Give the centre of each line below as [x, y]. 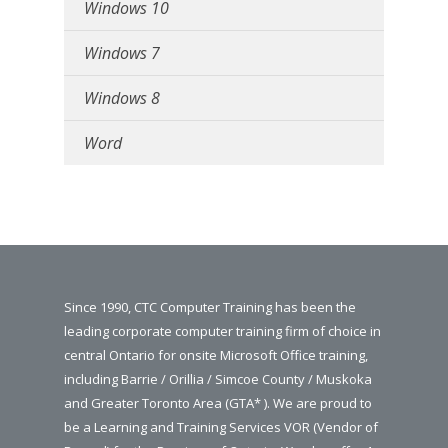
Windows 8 [122, 97]
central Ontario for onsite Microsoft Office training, [216, 354]
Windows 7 [122, 52]
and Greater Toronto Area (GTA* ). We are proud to [218, 402]
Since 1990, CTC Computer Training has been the [210, 306]
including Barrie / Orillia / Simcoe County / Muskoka [218, 378]
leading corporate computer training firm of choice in [222, 330]
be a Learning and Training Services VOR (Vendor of [221, 426]
